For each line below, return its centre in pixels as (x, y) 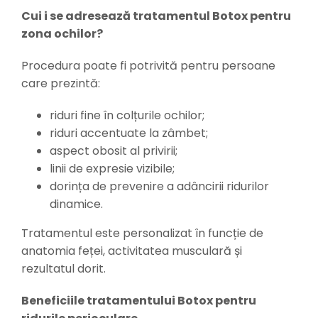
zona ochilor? (62, 34)
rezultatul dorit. (63, 269)
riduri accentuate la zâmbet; (128, 133)
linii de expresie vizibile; (112, 169)
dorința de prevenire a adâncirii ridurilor (159, 187)
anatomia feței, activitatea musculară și (131, 251)
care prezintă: (60, 84)
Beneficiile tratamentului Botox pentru (138, 301)
